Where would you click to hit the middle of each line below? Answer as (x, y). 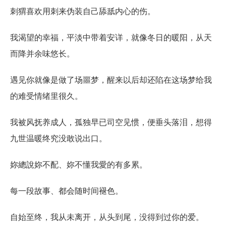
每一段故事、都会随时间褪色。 (67, 190)
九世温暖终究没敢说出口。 (59, 138)
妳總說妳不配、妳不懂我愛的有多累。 (79, 164)
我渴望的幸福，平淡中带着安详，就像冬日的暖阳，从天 (111, 37)
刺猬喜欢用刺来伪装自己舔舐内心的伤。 (83, 11)
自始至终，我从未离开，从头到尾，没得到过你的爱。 (107, 216)
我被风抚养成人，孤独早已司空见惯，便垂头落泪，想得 (111, 122)
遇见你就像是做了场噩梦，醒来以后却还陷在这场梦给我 (111, 79)
